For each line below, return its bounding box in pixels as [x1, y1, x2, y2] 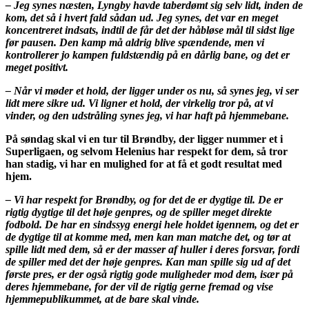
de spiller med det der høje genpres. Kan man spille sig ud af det [6, 255, 290, 268]
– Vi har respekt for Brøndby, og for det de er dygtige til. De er [6, 193, 283, 206]
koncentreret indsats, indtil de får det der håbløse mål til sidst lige [6, 23, 295, 36]
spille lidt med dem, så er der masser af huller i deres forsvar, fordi [6, 243, 299, 255]
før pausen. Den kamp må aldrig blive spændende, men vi [6, 36, 264, 48]
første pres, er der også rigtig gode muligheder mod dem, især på [6, 268, 293, 280]
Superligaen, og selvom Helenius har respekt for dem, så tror [6, 145, 288, 157]
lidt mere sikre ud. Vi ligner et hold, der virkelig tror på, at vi [6, 97, 273, 109]
